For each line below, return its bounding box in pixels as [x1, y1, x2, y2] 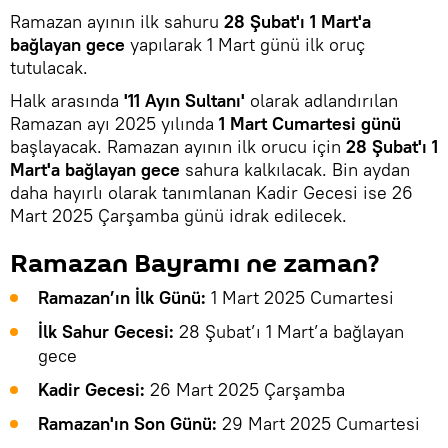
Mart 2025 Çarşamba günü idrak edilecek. [10, 203, 347, 227]
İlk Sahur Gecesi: [38, 319, 174, 343]
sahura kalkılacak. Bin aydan [180, 157, 410, 181]
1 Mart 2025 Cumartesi [206, 285, 394, 309]
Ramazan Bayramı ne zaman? [10, 245, 379, 282]
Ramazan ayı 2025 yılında [10, 111, 219, 135]
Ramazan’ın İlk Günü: [38, 285, 206, 309]
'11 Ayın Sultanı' [119, 88, 250, 112]
